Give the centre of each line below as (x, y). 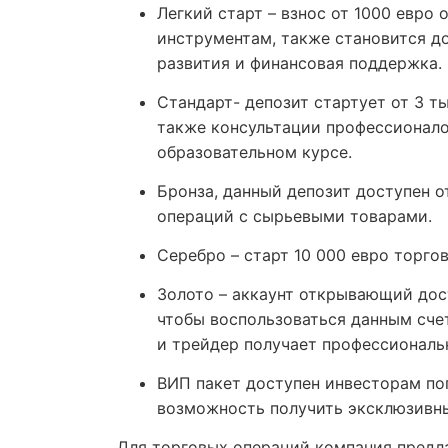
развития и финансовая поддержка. (299, 62)
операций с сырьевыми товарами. (294, 215)
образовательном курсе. (254, 151)
